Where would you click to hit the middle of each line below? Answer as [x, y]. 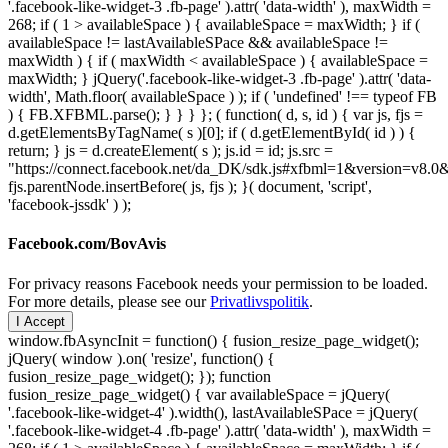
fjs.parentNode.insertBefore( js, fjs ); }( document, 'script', [190, 187]
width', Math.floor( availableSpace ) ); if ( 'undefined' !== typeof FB [222, 97]
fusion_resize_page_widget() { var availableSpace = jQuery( [199, 394]
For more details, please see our [109, 301]
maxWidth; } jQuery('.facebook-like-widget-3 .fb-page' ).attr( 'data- [219, 79]
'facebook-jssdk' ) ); [69, 205]
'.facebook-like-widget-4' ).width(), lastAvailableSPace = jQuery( [213, 412]
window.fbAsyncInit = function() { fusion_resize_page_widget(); [213, 340]
